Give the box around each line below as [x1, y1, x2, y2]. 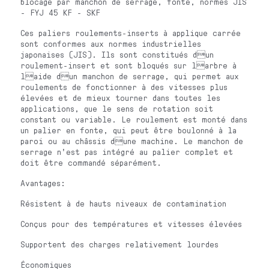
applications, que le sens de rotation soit [20, 103, 214, 113]
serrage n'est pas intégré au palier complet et [20, 147, 234, 157]
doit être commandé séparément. [20, 157, 162, 168]
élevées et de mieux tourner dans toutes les [20, 92, 221, 103]
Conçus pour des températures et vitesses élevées [20, 219, 243, 229]
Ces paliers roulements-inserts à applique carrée [20, 28, 241, 38]
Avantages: [20, 178, 66, 188]
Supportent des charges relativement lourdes [20, 239, 219, 249]
